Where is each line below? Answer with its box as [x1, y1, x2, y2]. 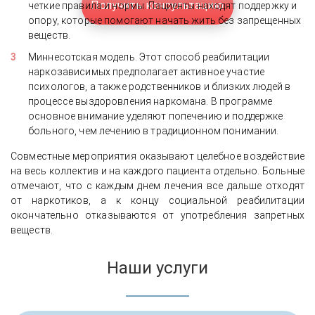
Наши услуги [107, 257, 208, 278]
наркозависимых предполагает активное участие [28, 65, 265, 77]
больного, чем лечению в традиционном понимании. [28, 124, 281, 136]
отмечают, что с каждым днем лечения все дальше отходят [11, 179, 304, 191]
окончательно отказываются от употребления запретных [11, 209, 304, 221]
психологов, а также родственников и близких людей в [28, 80, 291, 92]
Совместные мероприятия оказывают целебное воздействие [11, 150, 304, 162]
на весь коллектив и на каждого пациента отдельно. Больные [11, 165, 304, 176]
